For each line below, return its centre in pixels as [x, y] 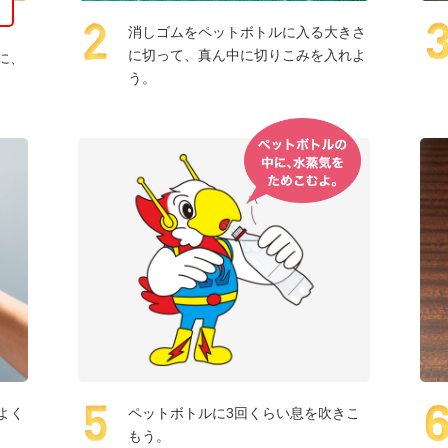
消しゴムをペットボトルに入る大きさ [247, 31]
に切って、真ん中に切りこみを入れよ [247, 54]
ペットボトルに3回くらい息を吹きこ [244, 413]
